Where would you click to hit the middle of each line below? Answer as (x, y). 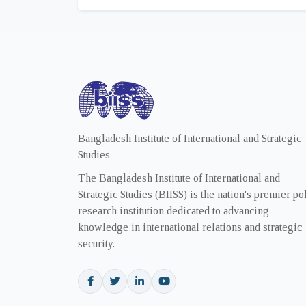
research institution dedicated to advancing (173, 210)
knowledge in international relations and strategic (190, 227)
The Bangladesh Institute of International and (179, 178)
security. (96, 243)
